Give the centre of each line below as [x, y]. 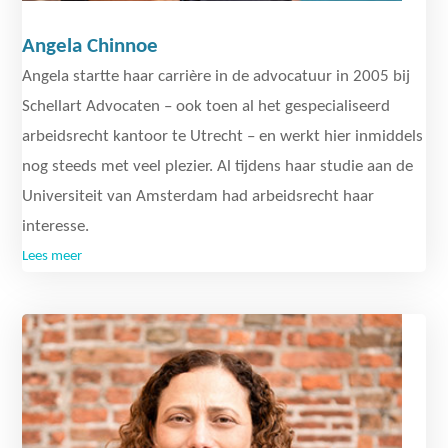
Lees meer [52, 256]
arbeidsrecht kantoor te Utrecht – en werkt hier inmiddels [223, 136]
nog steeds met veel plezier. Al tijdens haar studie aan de [218, 166]
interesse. [56, 226]
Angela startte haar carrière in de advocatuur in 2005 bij [216, 76]
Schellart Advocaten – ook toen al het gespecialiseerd [206, 106]
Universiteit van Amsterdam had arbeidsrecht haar [198, 196]
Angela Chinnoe [90, 46]
